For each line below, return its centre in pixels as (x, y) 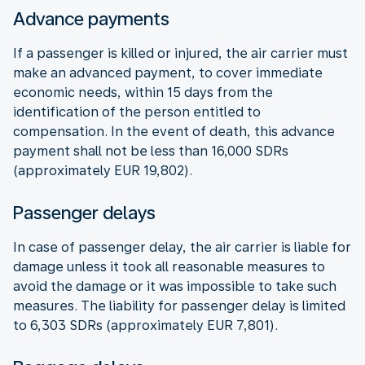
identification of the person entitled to (137, 112)
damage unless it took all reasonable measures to (169, 266)
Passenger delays (84, 212)
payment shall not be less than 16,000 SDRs (151, 151)
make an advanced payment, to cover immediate (168, 73)
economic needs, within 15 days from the (143, 92)
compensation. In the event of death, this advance (174, 131)
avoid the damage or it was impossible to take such (175, 286)
